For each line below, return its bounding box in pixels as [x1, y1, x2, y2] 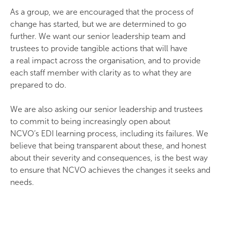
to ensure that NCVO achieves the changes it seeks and [10, 165, 210, 175]
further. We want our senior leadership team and [10, 31, 185, 41]
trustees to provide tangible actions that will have [10, 44, 187, 53]
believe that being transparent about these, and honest [10, 141, 206, 150]
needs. [10, 177, 34, 187]
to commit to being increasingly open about [10, 117, 170, 126]
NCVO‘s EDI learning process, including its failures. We [10, 129, 208, 138]
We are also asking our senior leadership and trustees [10, 104, 203, 114]
